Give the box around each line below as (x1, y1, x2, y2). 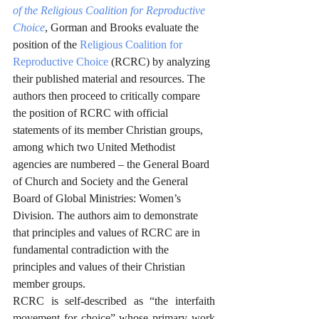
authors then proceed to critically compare (13, 90, 203, 102)
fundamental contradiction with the (13, 244, 172, 256)
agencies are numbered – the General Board (13, 158, 212, 170)
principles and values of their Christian (13, 261, 188, 273)
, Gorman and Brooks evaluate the (45, 21, 202, 33)
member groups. (13, 278, 88, 290)
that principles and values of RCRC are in (13, 226, 203, 239)
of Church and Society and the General (13, 175, 191, 187)
